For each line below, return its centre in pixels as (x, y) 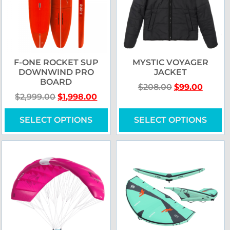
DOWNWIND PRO (56, 72)
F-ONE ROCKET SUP (56, 63)
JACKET (170, 72)
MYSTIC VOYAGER (170, 63)
